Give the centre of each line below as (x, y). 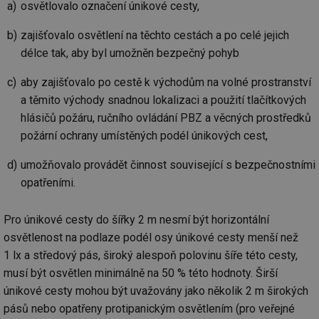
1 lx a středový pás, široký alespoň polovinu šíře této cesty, (151, 256)
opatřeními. (48, 183)
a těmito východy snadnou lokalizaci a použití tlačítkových (163, 100)
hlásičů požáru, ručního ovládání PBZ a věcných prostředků (166, 118)
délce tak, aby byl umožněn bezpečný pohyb (130, 53)
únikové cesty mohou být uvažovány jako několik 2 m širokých (156, 291)
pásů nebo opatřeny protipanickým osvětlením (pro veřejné (149, 309)
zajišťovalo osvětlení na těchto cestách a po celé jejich (155, 36)
